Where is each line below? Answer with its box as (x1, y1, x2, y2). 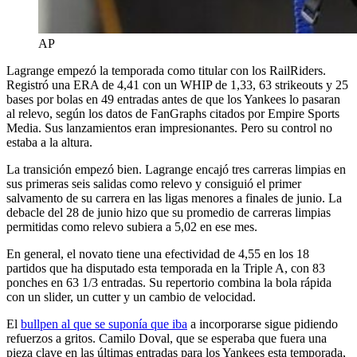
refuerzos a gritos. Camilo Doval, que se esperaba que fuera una (6, 331, 327, 346)
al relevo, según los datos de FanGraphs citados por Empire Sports (6, 107, 339, 121)
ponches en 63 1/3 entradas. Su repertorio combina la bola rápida (6, 276, 331, 290)
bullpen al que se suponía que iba (21, 317, 187, 331)
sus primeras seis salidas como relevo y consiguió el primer (6, 177, 301, 191)
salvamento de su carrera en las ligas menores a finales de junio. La (6, 191, 342, 206)
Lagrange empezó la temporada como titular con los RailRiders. (6, 64, 326, 78)
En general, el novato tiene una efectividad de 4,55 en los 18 (6, 247, 309, 261)
